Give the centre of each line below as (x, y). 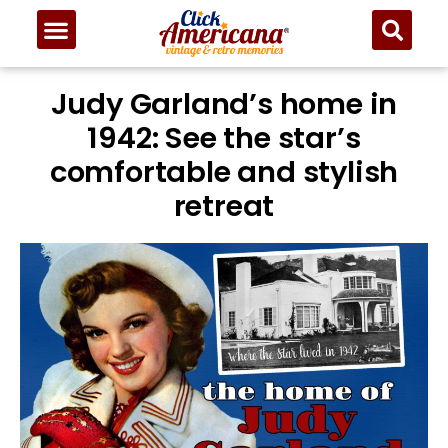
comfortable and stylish (224, 172)
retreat (224, 206)
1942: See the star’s (224, 138)
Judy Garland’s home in (224, 104)
